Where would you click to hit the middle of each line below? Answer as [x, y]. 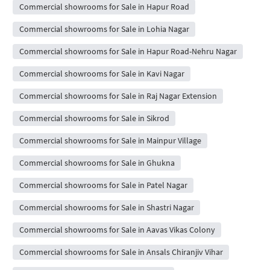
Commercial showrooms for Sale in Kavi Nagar [102, 74]
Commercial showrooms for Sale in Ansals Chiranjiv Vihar [121, 252]
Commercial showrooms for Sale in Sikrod [94, 118]
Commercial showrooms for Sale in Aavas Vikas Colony [117, 230]
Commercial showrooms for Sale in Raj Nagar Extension [118, 96]
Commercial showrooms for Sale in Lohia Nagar [104, 29]
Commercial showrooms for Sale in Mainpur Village [110, 141]
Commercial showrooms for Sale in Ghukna [97, 163]
